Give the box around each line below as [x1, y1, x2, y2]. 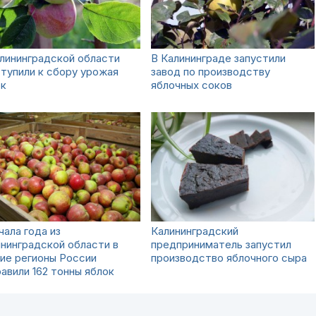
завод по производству [151, 65, 270, 78]
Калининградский [151, 224, 238, 238]
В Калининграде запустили [151, 51, 286, 65]
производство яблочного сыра [151, 251, 307, 265]
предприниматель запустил [151, 238, 291, 251]
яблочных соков [151, 78, 232, 92]
